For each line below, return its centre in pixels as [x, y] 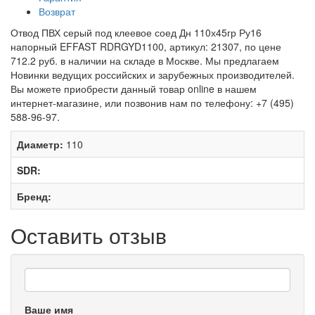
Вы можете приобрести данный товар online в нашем [134, 89]
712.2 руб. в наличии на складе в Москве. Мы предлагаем [145, 61]
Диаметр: [40, 144]
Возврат [57, 12]
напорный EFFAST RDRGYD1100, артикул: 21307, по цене [146, 47]
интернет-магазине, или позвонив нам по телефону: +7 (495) [152, 103]
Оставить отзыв [89, 236]
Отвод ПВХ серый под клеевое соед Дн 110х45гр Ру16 [136, 33]
